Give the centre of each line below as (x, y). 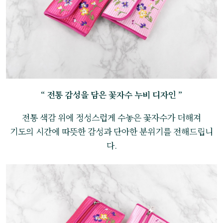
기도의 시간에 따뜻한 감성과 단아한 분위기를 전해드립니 (111, 131)
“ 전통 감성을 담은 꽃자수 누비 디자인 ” (111, 95)
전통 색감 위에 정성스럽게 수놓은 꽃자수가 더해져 (111, 117)
